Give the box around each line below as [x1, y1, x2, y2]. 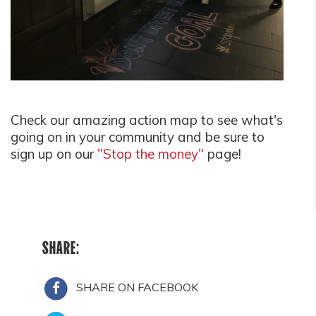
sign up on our [11, 145, 97, 163]
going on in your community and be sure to [11, 128, 265, 146]
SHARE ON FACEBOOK [76, 280, 199, 295]
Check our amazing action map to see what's [11, 111, 283, 129]
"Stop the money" [97, 145, 204, 163]
